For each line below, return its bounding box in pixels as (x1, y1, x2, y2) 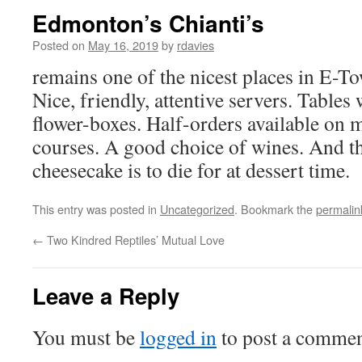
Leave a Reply (32, 280, 179, 311)
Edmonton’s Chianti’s (32, 6, 264, 40)
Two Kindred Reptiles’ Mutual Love (44, 231, 225, 248)
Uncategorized (160, 200, 234, 217)
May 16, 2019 (88, 36, 158, 53)
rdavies (177, 36, 214, 53)
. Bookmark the (234, 200, 316, 217)
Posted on (32, 36, 85, 53)
